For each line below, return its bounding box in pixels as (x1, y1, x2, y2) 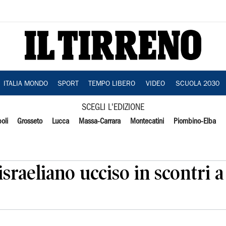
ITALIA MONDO (3, 81, 48, 88)
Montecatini (130, 118, 164, 125)
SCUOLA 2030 (175, 81, 219, 88)
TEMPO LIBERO (88, 81, 135, 88)
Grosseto (17, 118, 43, 125)
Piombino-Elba (173, 118, 216, 125)
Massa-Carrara (79, 118, 121, 125)
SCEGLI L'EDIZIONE (82, 104, 144, 111)
